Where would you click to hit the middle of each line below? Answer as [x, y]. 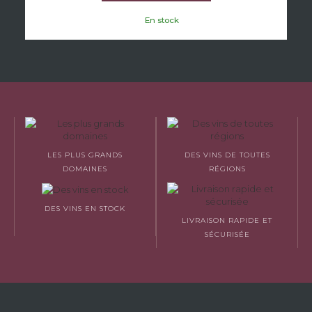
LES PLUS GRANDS [85, 155]
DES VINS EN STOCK [85, 209]
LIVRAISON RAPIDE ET [227, 220]
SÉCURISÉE [227, 234]
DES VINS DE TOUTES [227, 155]
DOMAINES [85, 169]
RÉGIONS [227, 169]
